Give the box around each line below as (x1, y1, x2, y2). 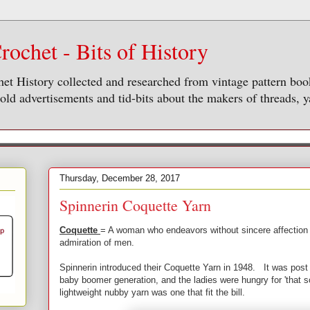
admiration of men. (60, 237, 137, 248)
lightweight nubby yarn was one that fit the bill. (60, 287, 250, 298)
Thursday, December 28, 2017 (60, 172, 180, 183)
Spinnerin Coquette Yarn (60, 195, 211, 215)
